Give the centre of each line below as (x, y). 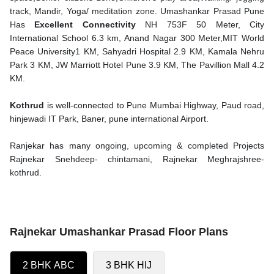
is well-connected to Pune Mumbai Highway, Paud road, (154, 105)
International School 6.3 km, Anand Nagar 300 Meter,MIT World (137, 38)
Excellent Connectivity (85, 24)
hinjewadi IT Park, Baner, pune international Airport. (110, 119)
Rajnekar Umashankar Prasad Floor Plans (119, 232)
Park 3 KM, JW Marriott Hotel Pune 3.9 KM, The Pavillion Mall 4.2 (137, 65)
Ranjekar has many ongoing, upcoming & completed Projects (137, 146)
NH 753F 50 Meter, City (200, 24)
